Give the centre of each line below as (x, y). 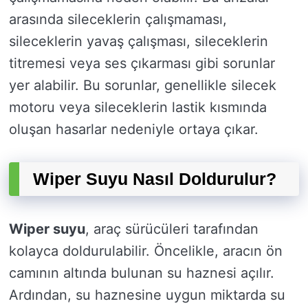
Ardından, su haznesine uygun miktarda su (147, 295)
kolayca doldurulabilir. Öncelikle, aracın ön (146, 251)
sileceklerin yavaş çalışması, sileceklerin (139, 42)
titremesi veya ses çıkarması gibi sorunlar (142, 64)
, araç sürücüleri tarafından (172, 229)
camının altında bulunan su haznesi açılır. (142, 273)
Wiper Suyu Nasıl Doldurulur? (155, 179)
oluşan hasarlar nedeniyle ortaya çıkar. (134, 130)
